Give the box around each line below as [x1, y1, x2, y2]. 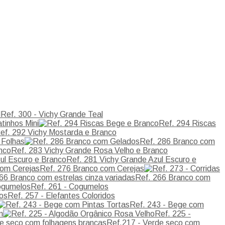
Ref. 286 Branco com [140, 137, 215, 146]
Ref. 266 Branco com [135, 173, 210, 182]
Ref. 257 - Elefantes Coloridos [8, 191, 115, 200]
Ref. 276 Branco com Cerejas [40, 164, 144, 173]
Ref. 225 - [155, 209, 191, 218]
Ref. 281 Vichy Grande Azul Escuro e [66, 155, 196, 164]
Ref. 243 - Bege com [130, 200, 204, 209]
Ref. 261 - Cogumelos [31, 182, 108, 191]
